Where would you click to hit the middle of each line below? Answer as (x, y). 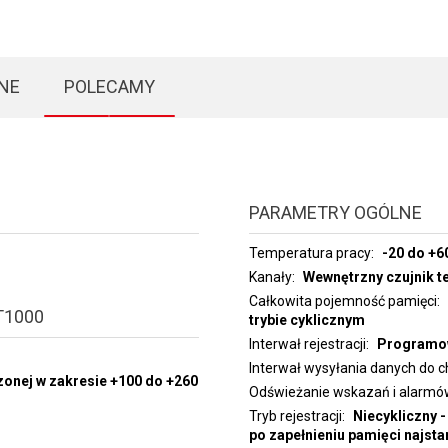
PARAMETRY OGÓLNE (335, 212)
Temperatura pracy (309, 253)
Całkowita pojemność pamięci (342, 301)
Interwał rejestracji (307, 344)
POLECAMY (109, 86)
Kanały (270, 277)
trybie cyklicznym (306, 320)
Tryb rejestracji (295, 416)
